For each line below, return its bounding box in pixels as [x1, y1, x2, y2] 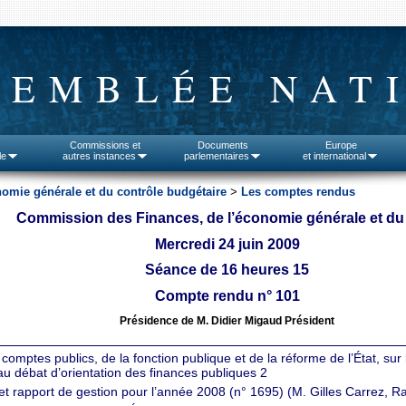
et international [303, 150, 366, 161]
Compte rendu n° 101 [154, 288, 300, 304]
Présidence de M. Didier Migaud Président [120, 314, 335, 327]
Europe [324, 140, 357, 150]
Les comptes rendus [241, 185, 355, 198]
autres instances [62, 150, 136, 161]
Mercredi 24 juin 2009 [154, 236, 300, 252]
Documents [198, 140, 248, 150]
